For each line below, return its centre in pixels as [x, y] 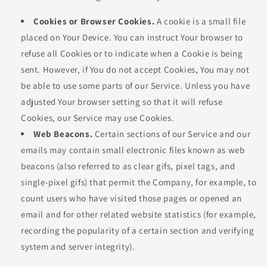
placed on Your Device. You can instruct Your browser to [132, 37]
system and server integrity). [78, 246]
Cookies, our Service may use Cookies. [98, 118]
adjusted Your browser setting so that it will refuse [122, 102]
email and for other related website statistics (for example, [139, 214]
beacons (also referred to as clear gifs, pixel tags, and [128, 166]
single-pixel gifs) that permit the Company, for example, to [139, 182]
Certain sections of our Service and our [172, 134]
